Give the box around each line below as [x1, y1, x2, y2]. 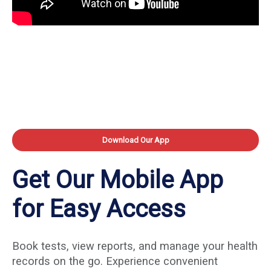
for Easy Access [12, 195, 186, 224]
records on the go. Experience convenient [12, 255, 218, 268]
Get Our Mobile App [12, 166, 223, 195]
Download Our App [102, 135, 169, 145]
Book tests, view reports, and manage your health [12, 240, 258, 253]
